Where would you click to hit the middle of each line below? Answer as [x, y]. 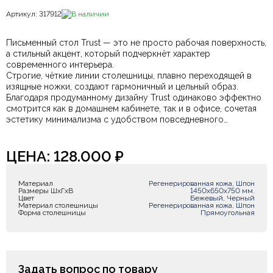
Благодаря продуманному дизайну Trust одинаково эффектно [134, 97]
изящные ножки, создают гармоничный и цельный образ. [122, 87]
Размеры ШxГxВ [46, 191]
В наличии [90, 14]
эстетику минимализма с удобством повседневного [115, 119]
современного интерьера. [60, 65]
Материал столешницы [58, 205]
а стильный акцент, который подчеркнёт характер [108, 54]
